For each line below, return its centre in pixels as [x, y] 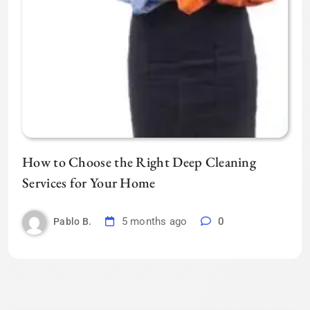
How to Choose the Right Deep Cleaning [139, 162]
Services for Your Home [89, 182]
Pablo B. [73, 221]
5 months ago [154, 221]
